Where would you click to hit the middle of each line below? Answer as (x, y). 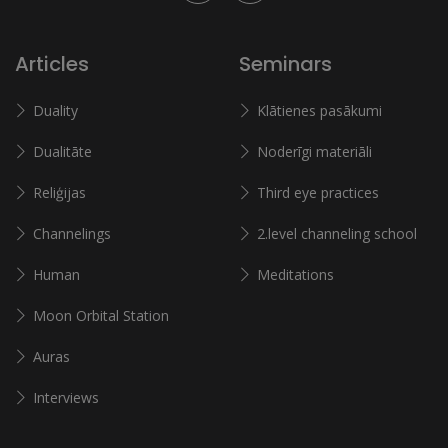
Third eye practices (318, 192)
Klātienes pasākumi (319, 110)
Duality (55, 110)
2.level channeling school (337, 233)
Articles (52, 64)
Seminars (285, 64)
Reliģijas (59, 192)
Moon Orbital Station (101, 315)
